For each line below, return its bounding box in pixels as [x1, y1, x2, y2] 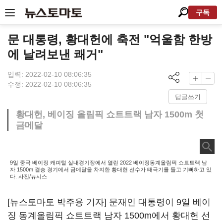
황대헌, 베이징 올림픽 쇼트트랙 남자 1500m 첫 [16, 110, 204, 119]
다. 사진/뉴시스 [10, 173, 47, 179]
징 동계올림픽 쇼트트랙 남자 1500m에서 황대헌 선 [7, 211, 210, 221]
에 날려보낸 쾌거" [7, 48, 103, 61]
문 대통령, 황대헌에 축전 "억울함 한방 [7, 33, 212, 46]
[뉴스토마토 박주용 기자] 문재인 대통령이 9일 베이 [7, 197, 211, 207]
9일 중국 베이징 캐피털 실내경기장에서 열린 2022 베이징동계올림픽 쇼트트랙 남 [10, 160, 207, 166]
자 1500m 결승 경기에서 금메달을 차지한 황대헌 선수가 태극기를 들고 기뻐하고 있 [10, 166, 212, 172]
